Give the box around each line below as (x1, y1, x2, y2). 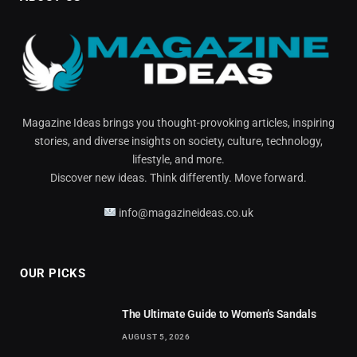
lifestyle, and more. (132, 152, 225, 166)
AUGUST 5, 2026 (122, 331, 190, 341)
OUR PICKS (20, 265, 86, 280)
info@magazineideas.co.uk (116, 206, 253, 219)
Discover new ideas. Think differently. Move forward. (50, 171, 307, 184)
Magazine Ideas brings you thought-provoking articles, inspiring (22, 116, 335, 129)
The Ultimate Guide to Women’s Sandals (122, 307, 316, 320)
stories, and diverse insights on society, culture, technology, (34, 134, 323, 147)
